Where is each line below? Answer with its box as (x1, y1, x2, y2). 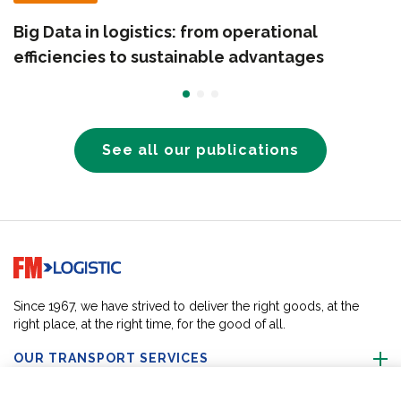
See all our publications (101, 141, 300, 158)
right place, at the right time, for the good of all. (13, 317, 286, 331)
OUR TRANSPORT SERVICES (13, 351, 209, 365)
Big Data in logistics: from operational (13, 22, 318, 41)
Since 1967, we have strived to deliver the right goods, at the (13, 299, 359, 313)
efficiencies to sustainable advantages (13, 47, 324, 66)
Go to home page (13, 258, 87, 268)
